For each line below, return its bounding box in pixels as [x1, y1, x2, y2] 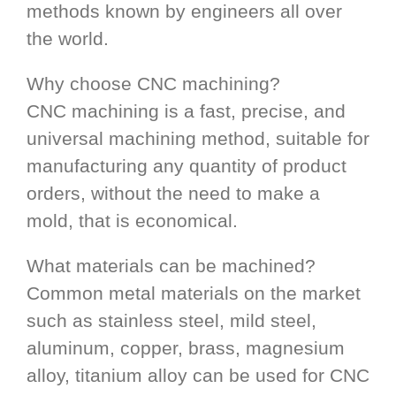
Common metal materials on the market [27, 282, 361, 303]
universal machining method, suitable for [27, 127, 369, 148]
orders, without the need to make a [27, 182, 320, 203]
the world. [27, 27, 109, 49]
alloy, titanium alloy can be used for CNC [27, 364, 369, 385]
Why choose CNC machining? [27, 72, 280, 94]
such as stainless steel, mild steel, [27, 309, 316, 331]
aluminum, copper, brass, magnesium [27, 337, 345, 358]
